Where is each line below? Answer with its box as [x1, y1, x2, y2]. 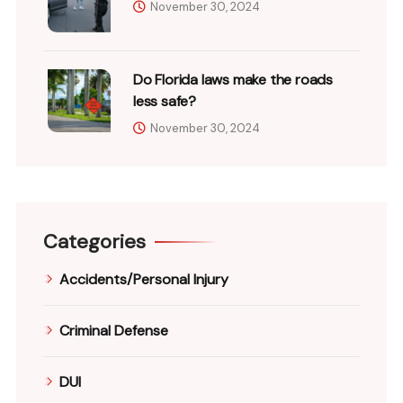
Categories [43, 228, 146, 255]
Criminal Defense [59, 320, 168, 340]
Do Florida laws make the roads [133, 69, 334, 89]
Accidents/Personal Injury [59, 269, 228, 289]
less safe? [133, 91, 196, 111]
